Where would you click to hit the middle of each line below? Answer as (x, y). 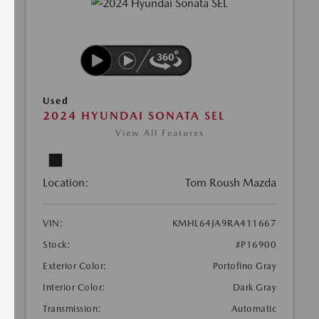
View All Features (159, 134)
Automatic (253, 309)
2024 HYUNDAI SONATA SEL (134, 116)
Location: (66, 183)
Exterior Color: (75, 266)
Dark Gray (254, 288)
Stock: (57, 245)
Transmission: (72, 309)
